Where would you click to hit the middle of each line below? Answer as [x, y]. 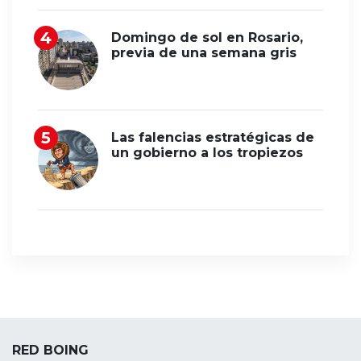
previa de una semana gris [204, 53]
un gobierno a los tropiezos [207, 153]
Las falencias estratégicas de [213, 138]
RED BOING [50, 351]
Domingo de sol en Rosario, [207, 38]
